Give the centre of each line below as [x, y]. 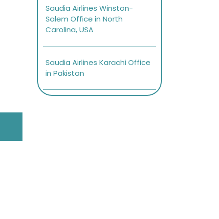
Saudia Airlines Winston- [89, 8]
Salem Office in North [84, 19]
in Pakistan [65, 73]
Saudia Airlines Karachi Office [98, 63]
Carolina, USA [69, 30]
